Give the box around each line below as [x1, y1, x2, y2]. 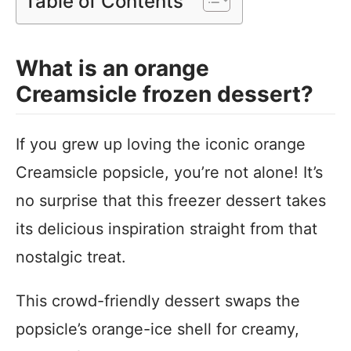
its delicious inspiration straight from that [16, 219, 317, 238]
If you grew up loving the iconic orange [16, 135, 306, 154]
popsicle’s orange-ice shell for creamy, [16, 320, 299, 338]
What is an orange [16, 55, 209, 81]
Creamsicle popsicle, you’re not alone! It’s [16, 163, 323, 182]
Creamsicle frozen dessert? [16, 81, 324, 107]
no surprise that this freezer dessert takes [16, 191, 326, 210]
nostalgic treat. [16, 248, 126, 266]
